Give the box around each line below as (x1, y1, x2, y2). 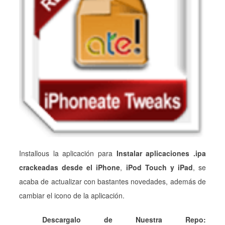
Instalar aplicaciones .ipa (116, 148, 206, 158)
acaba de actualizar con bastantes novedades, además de (19, 176, 206, 186)
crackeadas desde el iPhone (19, 162, 121, 172)
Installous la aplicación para (19, 148, 117, 158)
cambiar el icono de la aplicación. (19, 190, 125, 200)
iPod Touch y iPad (126, 162, 193, 172)
